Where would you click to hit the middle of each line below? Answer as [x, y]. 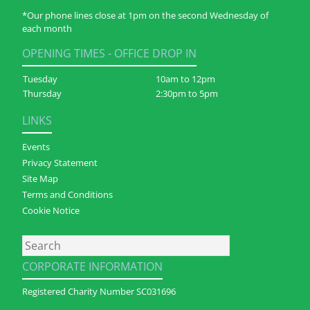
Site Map [40, 178]
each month [47, 28]
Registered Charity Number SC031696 [99, 291]
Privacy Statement [60, 162]
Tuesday [40, 79]
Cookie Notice [51, 210]
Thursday [42, 94]
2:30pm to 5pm [187, 94]
